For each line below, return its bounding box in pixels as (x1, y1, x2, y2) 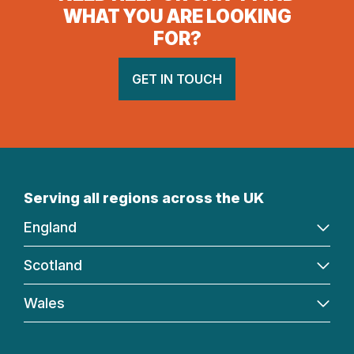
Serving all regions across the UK (24, 189, 264, 206)
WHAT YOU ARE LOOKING (62, 5, 292, 28)
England (24, 218, 77, 235)
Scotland (24, 256, 82, 273)
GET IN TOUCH (132, 70, 222, 87)
